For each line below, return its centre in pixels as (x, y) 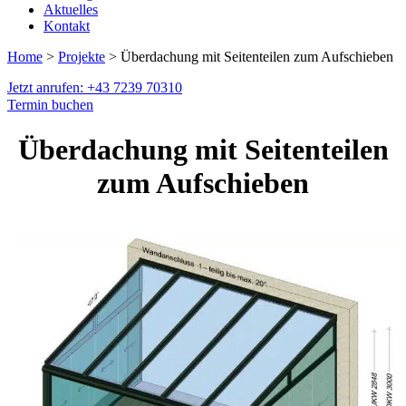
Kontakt (67, 26)
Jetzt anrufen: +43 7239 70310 (95, 88)
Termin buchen (50, 105)
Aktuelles (71, 10)
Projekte (82, 57)
